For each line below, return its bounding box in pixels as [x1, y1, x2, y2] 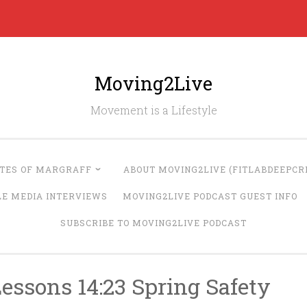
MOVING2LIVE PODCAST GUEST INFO [122, 191, 297, 201]
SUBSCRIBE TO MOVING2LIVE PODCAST [60, 217, 247, 228]
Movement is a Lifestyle [90, 103, 217, 117]
